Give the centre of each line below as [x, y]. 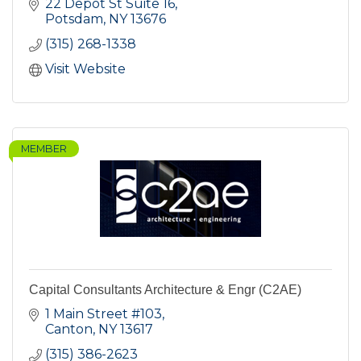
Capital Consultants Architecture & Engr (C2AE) [165, 290]
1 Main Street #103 [104, 314]
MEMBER [44, 149]
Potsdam [74, 19]
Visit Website [85, 69]
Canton [69, 330]
